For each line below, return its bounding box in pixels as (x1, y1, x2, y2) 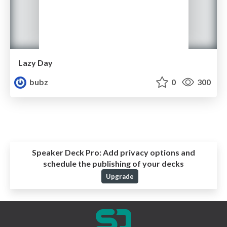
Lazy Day (18, 58, 53, 68)
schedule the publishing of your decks (43, 159, 184, 169)
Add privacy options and (101, 147, 195, 158)
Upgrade (105, 172, 134, 181)
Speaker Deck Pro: (32, 147, 101, 158)
